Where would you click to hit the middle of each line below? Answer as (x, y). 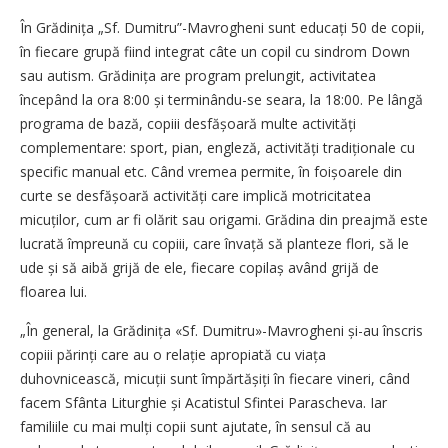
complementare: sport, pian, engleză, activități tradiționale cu (217, 147)
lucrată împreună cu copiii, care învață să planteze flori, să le (214, 243)
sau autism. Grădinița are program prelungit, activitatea (198, 75)
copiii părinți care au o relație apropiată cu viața (173, 354)
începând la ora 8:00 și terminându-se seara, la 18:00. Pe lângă (221, 99)
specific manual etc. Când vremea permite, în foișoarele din (211, 171)
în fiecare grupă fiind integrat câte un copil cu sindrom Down (215, 51)
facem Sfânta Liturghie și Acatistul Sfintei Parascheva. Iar (203, 402)
